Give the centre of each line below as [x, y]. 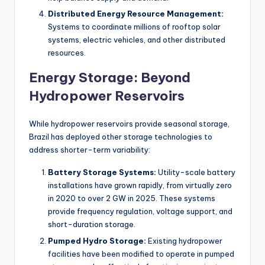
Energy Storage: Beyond [110, 78]
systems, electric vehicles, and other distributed [137, 40]
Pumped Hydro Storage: [97, 240]
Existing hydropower [184, 240]
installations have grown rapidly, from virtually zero [140, 185]
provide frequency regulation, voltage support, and [140, 211]
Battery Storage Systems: [102, 172]
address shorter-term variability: [90, 150]
